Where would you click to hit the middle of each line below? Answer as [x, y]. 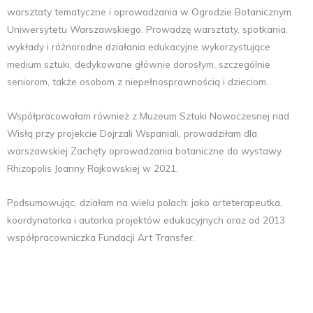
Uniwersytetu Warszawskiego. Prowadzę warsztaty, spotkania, [147, 29]
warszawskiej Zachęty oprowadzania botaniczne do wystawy [144, 150]
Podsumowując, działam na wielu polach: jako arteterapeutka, [145, 202]
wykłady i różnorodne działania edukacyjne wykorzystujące [139, 46]
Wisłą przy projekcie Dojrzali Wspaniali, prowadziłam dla [132, 133]
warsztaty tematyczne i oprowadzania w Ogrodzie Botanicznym [149, 11]
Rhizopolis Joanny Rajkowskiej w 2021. [93, 168]
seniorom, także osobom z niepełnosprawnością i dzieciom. [138, 81]
